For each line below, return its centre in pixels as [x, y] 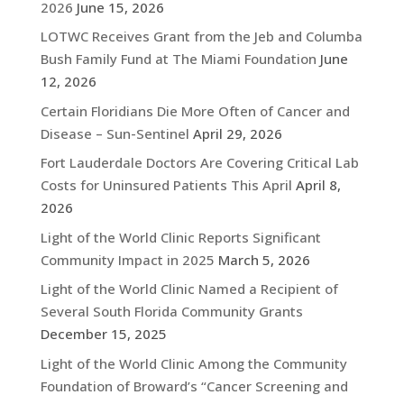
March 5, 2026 [264, 259]
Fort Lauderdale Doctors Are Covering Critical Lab [199, 163]
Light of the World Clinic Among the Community [193, 363]
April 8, [318, 185]
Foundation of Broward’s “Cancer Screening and [194, 386]
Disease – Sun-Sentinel [115, 133]
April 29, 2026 [237, 133]
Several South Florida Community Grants [171, 312]
